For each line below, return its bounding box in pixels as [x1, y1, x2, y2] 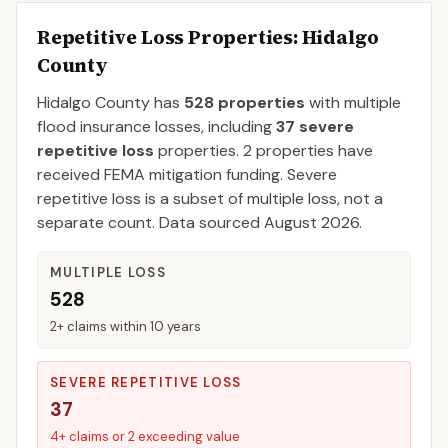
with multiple [305, 92, 401, 113]
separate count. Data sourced [37, 212, 264, 233]
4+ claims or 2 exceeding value [50, 428, 240, 445]
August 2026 [264, 212, 359, 233]
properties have [252, 140, 373, 161]
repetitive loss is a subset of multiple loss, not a [37, 188, 383, 209]
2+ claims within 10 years [50, 318, 201, 335]
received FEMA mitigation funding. [37, 164, 283, 185]
